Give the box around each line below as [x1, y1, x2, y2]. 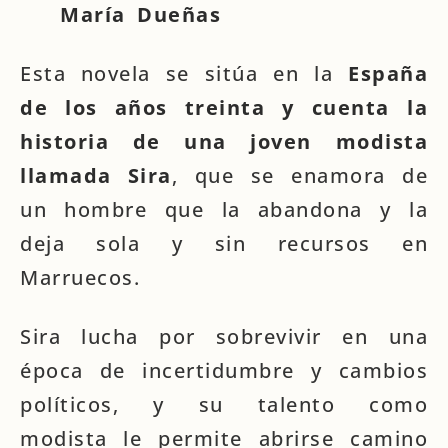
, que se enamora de [171, 162, 429, 189]
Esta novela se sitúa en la [20, 60, 348, 87]
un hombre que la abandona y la [20, 196, 428, 223]
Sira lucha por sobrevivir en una [20, 323, 428, 350]
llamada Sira [20, 162, 172, 189]
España [348, 60, 428, 87]
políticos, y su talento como [20, 391, 428, 418]
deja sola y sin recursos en [20, 230, 428, 257]
